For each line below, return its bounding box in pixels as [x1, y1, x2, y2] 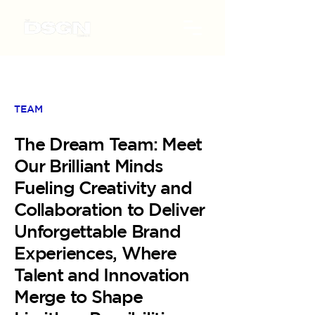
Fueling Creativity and [14, 177, 192, 198]
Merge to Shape [14, 286, 143, 307]
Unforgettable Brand [14, 221, 181, 241]
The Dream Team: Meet [14, 134, 202, 154]
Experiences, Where [14, 243, 176, 263]
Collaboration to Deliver [14, 199, 205, 219]
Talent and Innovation [14, 264, 189, 285]
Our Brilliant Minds [14, 155, 163, 176]
